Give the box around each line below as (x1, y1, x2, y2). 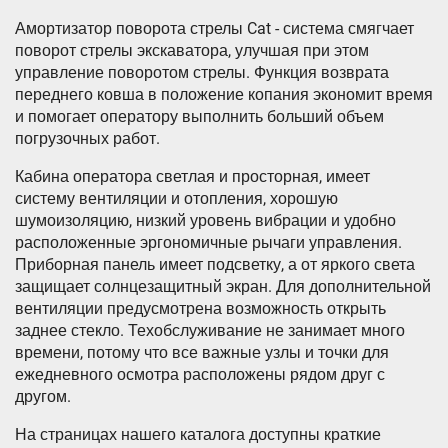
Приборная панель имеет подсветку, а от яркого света (15, 255, 415, 275)
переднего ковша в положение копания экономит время (15, 85, 433, 105)
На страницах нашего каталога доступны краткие (15, 425, 381, 445)
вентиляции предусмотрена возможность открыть (15, 299, 386, 319)
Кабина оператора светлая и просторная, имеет (15, 167, 370, 187)
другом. (15, 387, 71, 407)
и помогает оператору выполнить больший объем (15, 107, 384, 127)
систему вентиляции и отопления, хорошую (15, 189, 338, 209)
